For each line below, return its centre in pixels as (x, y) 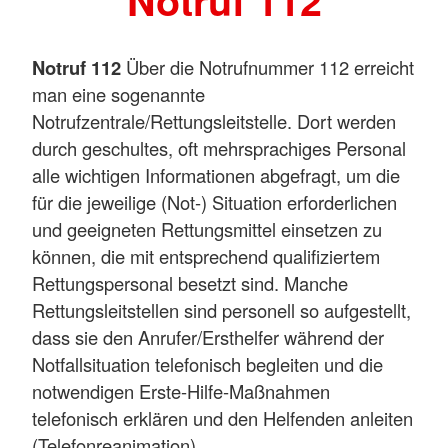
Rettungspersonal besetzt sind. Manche (190, 282)
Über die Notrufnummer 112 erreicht (267, 66)
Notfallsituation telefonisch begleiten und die (207, 363)
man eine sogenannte (118, 93)
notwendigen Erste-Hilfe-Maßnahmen (181, 390)
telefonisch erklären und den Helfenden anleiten (222, 417)
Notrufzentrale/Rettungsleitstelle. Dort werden (214, 120)
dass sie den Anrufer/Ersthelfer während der (208, 336)
